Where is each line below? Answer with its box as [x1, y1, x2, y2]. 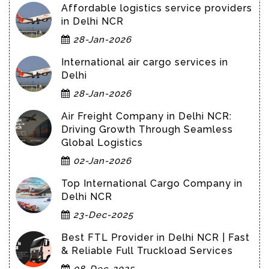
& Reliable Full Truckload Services [61, 244, 233, 256]
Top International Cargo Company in [61, 177, 243, 189]
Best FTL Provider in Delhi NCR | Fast [61, 231, 250, 243]
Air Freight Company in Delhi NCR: [61, 110, 232, 122]
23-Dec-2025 [70, 209, 133, 220]
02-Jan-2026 [70, 155, 131, 166]
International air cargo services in [61, 56, 228, 68]
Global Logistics [61, 136, 143, 148]
